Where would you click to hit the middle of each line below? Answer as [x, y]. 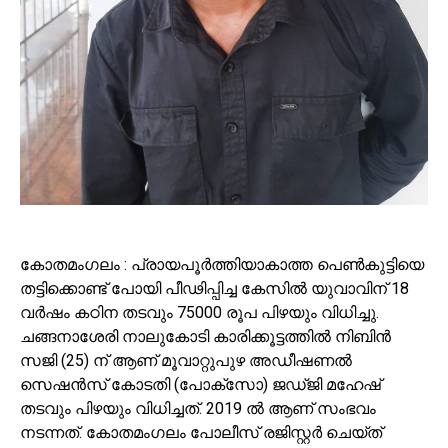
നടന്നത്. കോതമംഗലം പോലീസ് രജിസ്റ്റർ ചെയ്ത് [201, 432]
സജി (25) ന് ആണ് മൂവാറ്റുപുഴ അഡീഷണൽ [186, 360]
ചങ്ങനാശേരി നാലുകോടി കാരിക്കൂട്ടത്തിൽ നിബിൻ [205, 336]
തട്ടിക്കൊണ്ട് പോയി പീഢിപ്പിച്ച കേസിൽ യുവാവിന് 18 [214, 288]
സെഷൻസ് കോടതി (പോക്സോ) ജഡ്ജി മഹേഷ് [200, 384]
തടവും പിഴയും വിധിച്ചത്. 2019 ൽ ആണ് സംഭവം [198, 408]
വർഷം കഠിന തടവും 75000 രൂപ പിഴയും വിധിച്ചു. [199, 312]
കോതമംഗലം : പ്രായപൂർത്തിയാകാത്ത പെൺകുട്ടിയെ [222, 264]
